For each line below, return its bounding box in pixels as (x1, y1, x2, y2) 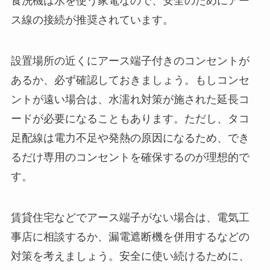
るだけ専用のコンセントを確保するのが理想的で (10, 151, 250, 163)
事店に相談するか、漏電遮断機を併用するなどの (10, 230, 250, 243)
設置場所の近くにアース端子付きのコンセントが (10, 54, 250, 67)
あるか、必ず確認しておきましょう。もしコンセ (10, 74, 250, 86)
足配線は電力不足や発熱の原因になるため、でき (10, 131, 250, 144)
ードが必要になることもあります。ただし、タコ (10, 112, 250, 125)
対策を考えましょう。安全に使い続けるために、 (10, 250, 250, 262)
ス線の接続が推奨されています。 (10, 13, 174, 26)
